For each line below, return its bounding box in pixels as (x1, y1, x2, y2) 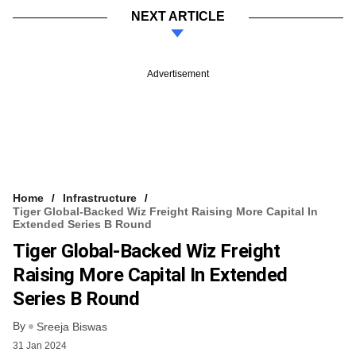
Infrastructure (63, 191, 137, 204)
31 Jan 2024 (13, 340, 67, 352)
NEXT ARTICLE (131, 9, 225, 23)
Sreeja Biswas (37, 320, 107, 334)
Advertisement (147, 68, 209, 79)
